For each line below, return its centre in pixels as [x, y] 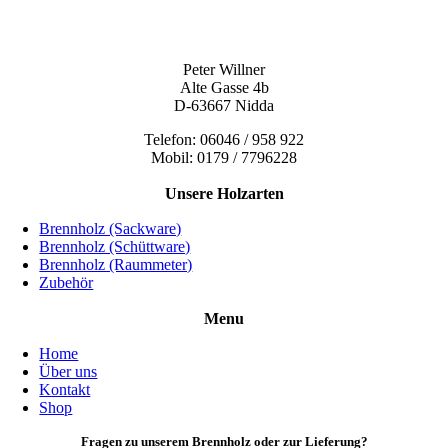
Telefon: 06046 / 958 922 [224, 139]
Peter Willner [224, 69]
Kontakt [65, 389]
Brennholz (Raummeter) [116, 264]
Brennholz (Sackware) [110, 228]
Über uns [68, 371]
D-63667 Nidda [224, 105]
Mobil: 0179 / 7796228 [224, 157]
